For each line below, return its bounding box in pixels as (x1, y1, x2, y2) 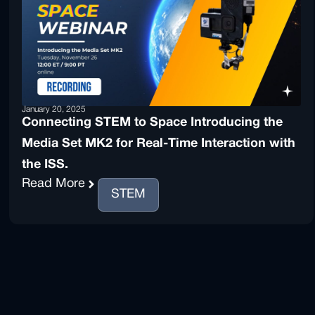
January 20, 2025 (21, 105, 86, 113)
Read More (21, 177, 85, 190)
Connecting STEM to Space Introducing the (21, 116, 283, 129)
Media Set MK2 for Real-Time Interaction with (21, 137, 295, 150)
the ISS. (21, 158, 68, 171)
